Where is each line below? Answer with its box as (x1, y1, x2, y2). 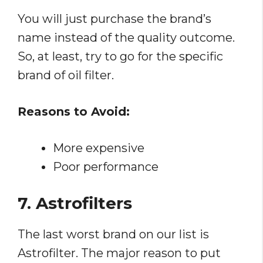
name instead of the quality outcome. (18, 31, 235, 45)
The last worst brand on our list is (18, 227, 209, 242)
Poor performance (53, 160, 159, 174)
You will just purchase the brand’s (18, 12, 211, 26)
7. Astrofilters (18, 193, 132, 214)
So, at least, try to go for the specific (18, 49, 223, 64)
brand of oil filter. (18, 68, 114, 83)
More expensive (53, 141, 144, 156)
